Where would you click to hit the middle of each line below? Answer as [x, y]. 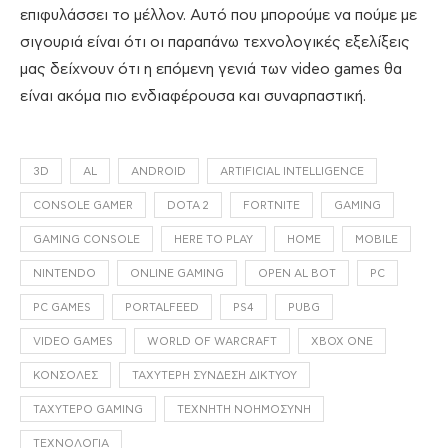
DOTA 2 [188, 206]
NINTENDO [64, 274]
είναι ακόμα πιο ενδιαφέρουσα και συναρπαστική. [193, 97]
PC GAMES [62, 308]
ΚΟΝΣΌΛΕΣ [65, 376]
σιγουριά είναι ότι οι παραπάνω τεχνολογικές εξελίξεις [215, 43]
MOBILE [376, 240]
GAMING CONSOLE [86, 240]
